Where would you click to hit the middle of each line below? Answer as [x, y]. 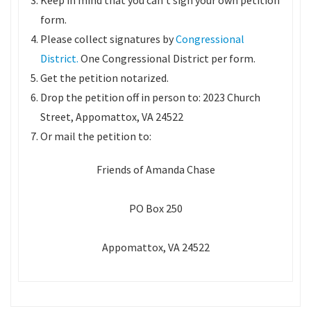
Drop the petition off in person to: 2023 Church [150, 97]
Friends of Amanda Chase [155, 169]
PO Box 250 [155, 208]
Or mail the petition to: [95, 136]
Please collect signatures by [107, 39]
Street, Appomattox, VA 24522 [111, 117]
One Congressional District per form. [167, 58]
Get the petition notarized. [104, 78]
